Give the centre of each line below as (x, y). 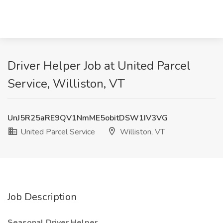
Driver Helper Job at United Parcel (99, 66)
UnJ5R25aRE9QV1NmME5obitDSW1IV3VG (88, 118)
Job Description (42, 197)
